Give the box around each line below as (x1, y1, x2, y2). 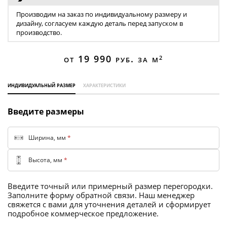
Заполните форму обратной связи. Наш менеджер (8, 190, 195, 200)
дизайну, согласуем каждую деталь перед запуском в (16, 19, 183, 28)
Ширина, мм (28, 133, 67, 142)
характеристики (83, 80, 126, 89)
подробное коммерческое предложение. (8, 208, 159, 218)
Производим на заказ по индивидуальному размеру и (16, 10, 187, 19)
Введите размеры (8, 106, 84, 117)
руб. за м (116, 53, 159, 65)
